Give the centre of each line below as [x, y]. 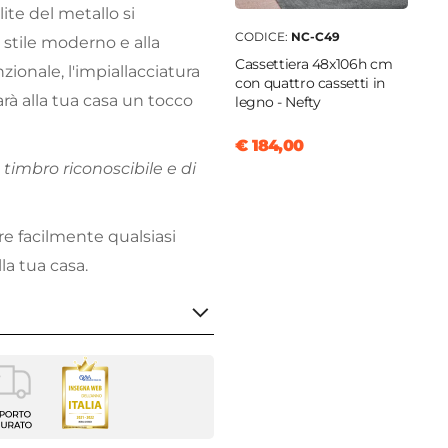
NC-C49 [315, 37]
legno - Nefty [278, 102]
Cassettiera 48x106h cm [314, 64]
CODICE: [263, 37]
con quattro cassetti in [310, 83]
